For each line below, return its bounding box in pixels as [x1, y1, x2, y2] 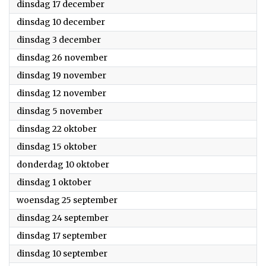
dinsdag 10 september [17, 248, 107, 259]
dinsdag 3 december [17, 34, 101, 45]
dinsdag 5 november [17, 106, 103, 116]
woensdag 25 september [17, 195, 118, 205]
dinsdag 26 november [17, 52, 107, 63]
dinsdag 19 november [17, 70, 106, 81]
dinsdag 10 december [17, 17, 105, 27]
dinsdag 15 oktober [17, 141, 97, 152]
